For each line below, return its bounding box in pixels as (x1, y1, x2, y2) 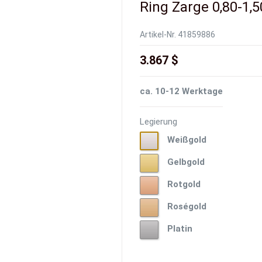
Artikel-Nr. (140, 30, 176, 40)
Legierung (140, 116, 177, 127)
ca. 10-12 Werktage (140, 86, 223, 97)
